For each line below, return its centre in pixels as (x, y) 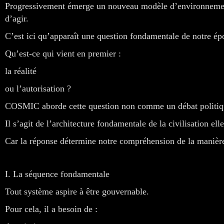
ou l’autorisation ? (38, 88)
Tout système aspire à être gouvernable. (77, 191)
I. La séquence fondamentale (57, 174)
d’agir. (17, 18)
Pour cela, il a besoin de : (51, 209)
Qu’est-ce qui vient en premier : (63, 53)
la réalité (21, 71)
